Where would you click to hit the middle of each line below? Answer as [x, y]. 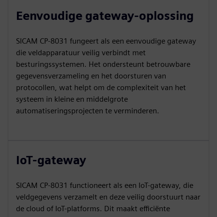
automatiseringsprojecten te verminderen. [88, 111]
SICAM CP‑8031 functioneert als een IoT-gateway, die [105, 185]
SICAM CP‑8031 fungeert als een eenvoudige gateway [106, 41]
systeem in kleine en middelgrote [72, 99]
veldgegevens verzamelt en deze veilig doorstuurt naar [108, 197]
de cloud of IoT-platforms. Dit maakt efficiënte [93, 209]
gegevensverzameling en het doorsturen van [91, 76]
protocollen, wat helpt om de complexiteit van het [101, 87]
